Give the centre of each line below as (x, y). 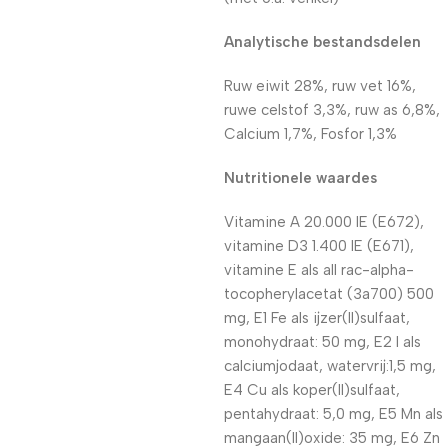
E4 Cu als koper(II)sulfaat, (312, 390)
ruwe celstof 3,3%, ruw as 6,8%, (332, 110)
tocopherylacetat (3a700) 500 (329, 294)
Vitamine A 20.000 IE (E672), (324, 222)
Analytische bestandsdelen (322, 42)
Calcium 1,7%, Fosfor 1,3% (310, 134)
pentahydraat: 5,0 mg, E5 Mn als (333, 414)
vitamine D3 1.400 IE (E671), (319, 246)
